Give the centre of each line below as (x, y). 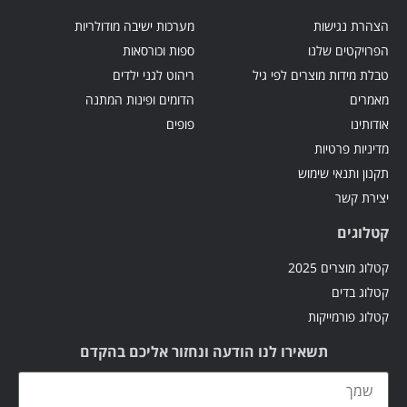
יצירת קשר (362, 197)
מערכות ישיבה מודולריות (134, 25)
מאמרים (369, 99)
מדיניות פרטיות (352, 148)
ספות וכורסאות (159, 50)
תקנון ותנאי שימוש (343, 173)
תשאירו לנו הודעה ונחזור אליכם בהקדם (203, 351)
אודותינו (370, 124)
